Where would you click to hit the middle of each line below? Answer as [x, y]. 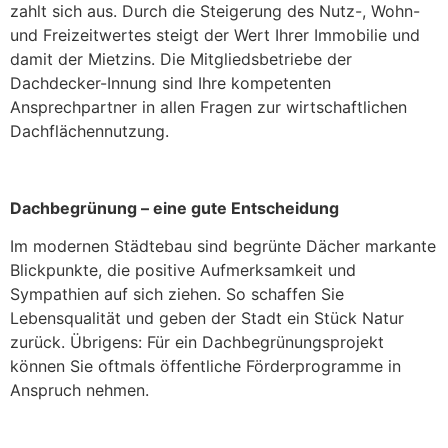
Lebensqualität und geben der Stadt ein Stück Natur [207, 318]
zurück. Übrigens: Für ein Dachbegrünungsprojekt [197, 342]
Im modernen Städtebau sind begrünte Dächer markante [223, 246]
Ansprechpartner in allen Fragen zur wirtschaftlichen [208, 107]
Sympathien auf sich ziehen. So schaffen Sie [177, 294]
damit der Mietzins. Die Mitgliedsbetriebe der [181, 59]
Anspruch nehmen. [79, 390]
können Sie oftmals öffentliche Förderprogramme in [205, 366]
